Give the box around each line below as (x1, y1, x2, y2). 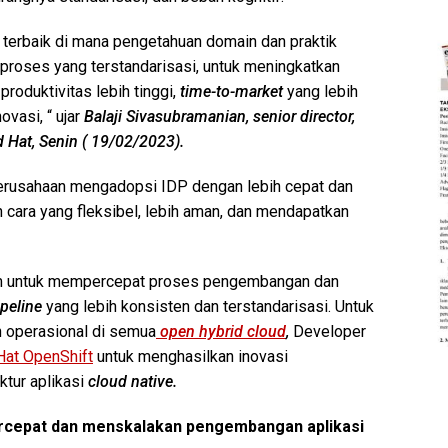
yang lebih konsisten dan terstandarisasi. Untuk (42, 296, 374, 316)
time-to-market (176, 81, 283, 101)
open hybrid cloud (160, 321, 286, 341)
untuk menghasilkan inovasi (93, 346, 288, 366)
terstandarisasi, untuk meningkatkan (91, 56, 340, 76)
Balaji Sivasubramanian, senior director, (84, 106, 355, 126)
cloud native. (88, 371, 177, 391)
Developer (289, 321, 366, 341)
